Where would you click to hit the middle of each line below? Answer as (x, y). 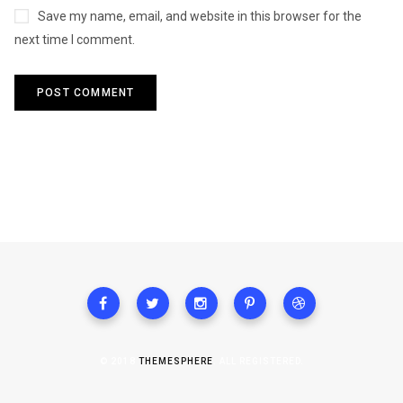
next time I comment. (75, 39)
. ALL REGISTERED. (258, 361)
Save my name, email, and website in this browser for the (200, 16)
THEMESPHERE (175, 361)
